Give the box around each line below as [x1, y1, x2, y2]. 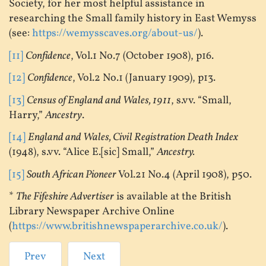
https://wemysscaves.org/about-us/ [32, 26, 198, 42]
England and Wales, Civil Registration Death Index [28, 130, 238, 145]
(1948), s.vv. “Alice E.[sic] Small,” [9, 145, 157, 160]
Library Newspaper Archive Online [9, 204, 175, 220]
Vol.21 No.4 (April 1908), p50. [116, 167, 252, 182]
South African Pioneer [27, 167, 116, 182]
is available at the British [114, 189, 232, 205]
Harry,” [9, 107, 45, 123]
